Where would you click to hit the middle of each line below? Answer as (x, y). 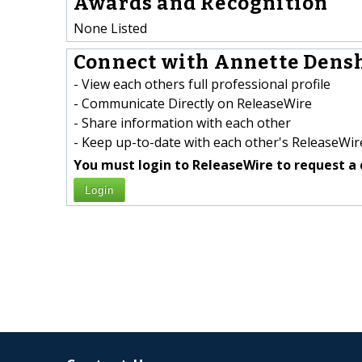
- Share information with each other (182, 123)
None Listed (110, 28)
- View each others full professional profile (202, 84)
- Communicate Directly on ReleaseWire (193, 104)
